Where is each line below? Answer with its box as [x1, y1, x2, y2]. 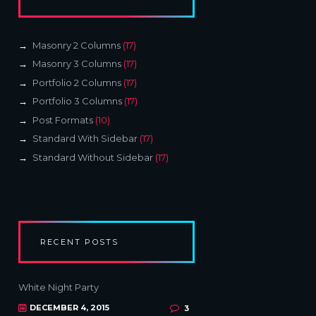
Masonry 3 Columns [32, 58, 121, 70]
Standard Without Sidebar [32, 151, 153, 163]
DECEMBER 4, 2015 [30, 303, 110, 313]
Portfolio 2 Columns [32, 76, 121, 88]
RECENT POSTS [40, 236, 119, 247]
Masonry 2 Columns [32, 39, 121, 51]
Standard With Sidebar [32, 133, 138, 145]
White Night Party [18, 281, 99, 293]
